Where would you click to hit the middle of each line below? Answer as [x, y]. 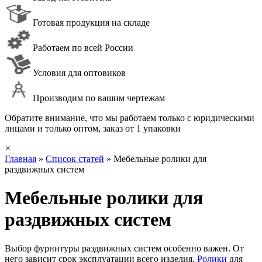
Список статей [75, 159]
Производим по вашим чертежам [99, 98]
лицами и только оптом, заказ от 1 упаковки [93, 128]
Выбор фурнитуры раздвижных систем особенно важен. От [124, 248]
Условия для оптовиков [79, 73]
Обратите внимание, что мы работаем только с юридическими [130, 118]
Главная [20, 159]
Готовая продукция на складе [91, 23]
